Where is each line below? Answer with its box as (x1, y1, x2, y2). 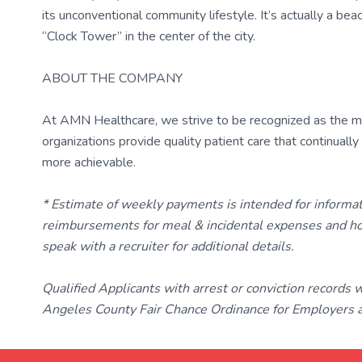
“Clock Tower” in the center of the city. (42, 27, 255, 45)
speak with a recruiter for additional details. (42, 238, 294, 255)
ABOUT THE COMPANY (42, 69, 183, 87)
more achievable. (42, 154, 136, 171)
